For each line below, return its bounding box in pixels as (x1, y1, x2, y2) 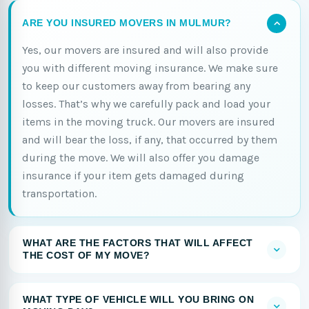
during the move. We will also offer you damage (22, 151, 259, 165)
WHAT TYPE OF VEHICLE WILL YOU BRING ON (23, 295, 254, 306)
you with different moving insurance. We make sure (22, 61, 278, 75)
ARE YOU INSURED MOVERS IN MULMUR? (22, 18, 232, 29)
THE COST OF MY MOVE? (23, 250, 150, 261)
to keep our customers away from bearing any (22, 79, 250, 93)
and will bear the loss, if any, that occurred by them (22, 133, 277, 147)
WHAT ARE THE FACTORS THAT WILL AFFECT (23, 238, 253, 249)
